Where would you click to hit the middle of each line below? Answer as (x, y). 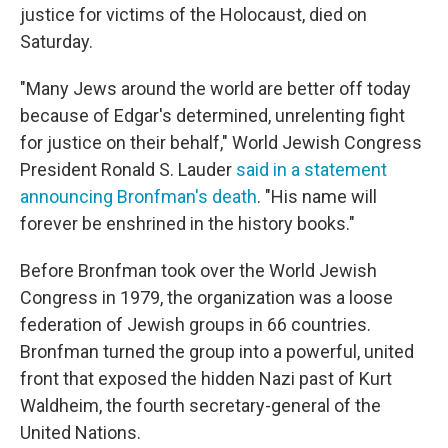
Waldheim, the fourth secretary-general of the (200, 405)
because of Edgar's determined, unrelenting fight (212, 115)
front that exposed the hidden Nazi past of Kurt (206, 378)
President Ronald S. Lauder (128, 169)
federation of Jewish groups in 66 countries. (195, 324)
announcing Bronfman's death (138, 196)
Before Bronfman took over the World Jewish (198, 270)
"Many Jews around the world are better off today (215, 88)
